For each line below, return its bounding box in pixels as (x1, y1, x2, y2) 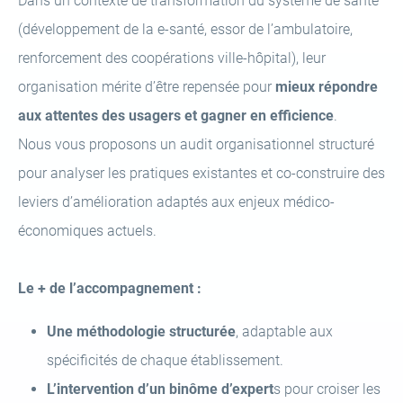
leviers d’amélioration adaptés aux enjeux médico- (18, 193, 335, 210)
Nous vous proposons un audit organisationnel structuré (18, 136, 374, 153)
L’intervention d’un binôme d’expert (47, 381, 273, 398)
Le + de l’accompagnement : (18, 280, 201, 297)
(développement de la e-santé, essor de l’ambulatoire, (18, 21, 353, 38)
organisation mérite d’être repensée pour (18, 78, 275, 95)
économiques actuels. (18, 222, 157, 239)
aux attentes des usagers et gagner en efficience (18, 107, 334, 124)
